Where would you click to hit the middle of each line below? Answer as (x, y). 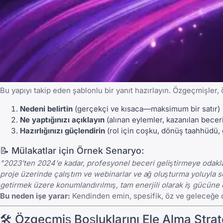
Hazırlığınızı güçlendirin (62, 131)
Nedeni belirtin (46, 109)
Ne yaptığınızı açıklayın (62, 120)
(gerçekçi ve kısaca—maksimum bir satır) (146, 109)
